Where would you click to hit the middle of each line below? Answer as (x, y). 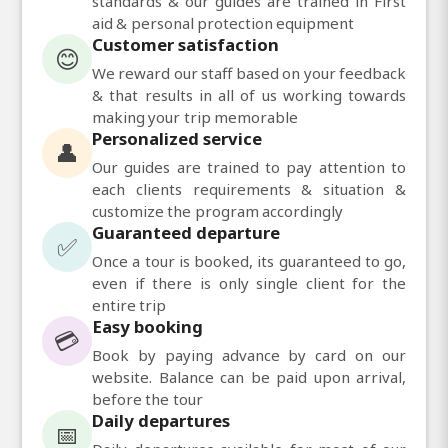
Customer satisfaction (185, 44)
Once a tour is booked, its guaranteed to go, (249, 260)
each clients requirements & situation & (249, 188)
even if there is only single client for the (249, 282)
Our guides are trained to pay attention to (249, 166)
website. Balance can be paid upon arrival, (249, 376)
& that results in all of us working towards (249, 94)
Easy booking (147, 326)
